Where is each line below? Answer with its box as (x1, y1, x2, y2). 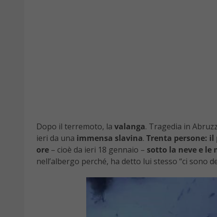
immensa (75, 133, 113, 144)
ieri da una (36, 133, 75, 144)
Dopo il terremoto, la (36, 121, 114, 132)
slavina (115, 133, 143, 144)
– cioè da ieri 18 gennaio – (49, 144, 147, 155)
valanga (114, 121, 145, 132)
